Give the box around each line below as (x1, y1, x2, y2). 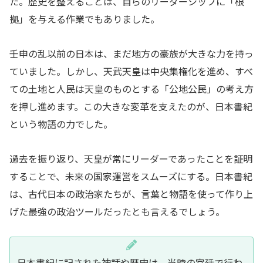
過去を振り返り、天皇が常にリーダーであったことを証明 (9, 151, 252, 166)
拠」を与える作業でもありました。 (9, 11, 160, 26)
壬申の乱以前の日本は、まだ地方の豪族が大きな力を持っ (9, 46, 254, 60)
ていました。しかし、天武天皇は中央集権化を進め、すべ (9, 63, 253, 78)
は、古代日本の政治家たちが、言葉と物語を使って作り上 (9, 186, 253, 201)
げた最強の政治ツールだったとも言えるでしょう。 (9, 204, 225, 218)
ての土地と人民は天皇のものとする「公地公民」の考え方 (9, 81, 254, 96)
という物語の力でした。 (9, 116, 113, 131)
